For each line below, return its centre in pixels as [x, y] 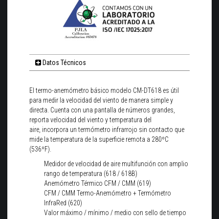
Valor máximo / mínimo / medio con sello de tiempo [115, 212]
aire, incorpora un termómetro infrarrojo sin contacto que [107, 129]
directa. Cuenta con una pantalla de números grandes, [102, 110]
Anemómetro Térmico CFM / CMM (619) [98, 183]
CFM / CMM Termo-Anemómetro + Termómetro [108, 193]
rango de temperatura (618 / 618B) [91, 173]
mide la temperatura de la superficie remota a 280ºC [99, 139]
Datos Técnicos [64, 62]
